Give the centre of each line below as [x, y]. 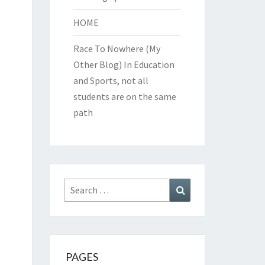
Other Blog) [97, 64]
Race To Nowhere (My [117, 49]
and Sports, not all [111, 80]
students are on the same [125, 96]
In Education [148, 64]
